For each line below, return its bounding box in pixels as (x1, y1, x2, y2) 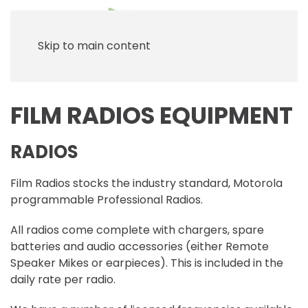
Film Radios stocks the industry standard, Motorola (10, 175, 283, 191)
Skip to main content (38, 38, 151, 54)
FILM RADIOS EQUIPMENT (10, 99, 293, 132)
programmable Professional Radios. (10, 192, 203, 208)
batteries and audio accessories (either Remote (10, 239, 269, 254)
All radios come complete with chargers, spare (10, 222, 264, 238)
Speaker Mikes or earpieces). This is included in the (10, 255, 283, 271)
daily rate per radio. (10, 272, 115, 287)
